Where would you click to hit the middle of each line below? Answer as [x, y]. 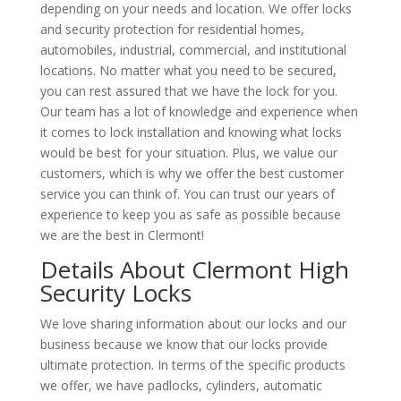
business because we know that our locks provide [183, 344]
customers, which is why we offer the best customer [192, 173]
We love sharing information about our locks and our [193, 323]
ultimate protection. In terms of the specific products [192, 364]
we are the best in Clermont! [122, 235]
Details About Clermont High [194, 269]
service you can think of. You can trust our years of [187, 193]
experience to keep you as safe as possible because [190, 214]
